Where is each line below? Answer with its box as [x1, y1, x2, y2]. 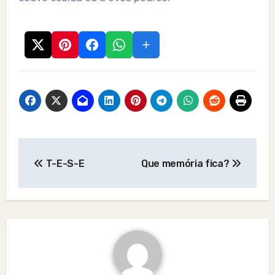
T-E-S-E [43, 157, 85, 169]
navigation [17, 165, 117, 185]
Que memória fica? [141, 157, 232, 169]
